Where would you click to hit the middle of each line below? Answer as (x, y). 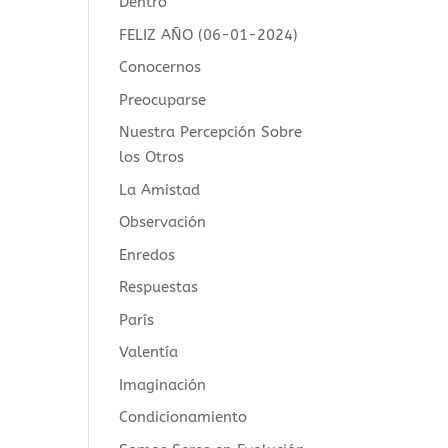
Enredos (147, 254)
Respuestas (159, 287)
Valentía (149, 352)
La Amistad (160, 189)
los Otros (152, 157)
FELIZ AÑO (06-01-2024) (209, 34)
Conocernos (160, 67)
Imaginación (163, 384)
